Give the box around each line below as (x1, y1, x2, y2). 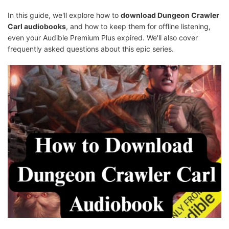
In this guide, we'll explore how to (8, 11, 121, 19)
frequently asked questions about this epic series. (8, 44, 174, 53)
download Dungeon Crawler (121, 11, 219, 19)
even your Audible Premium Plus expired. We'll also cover (8, 33, 198, 42)
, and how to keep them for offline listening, (66, 22, 211, 31)
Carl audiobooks (8, 22, 66, 31)
